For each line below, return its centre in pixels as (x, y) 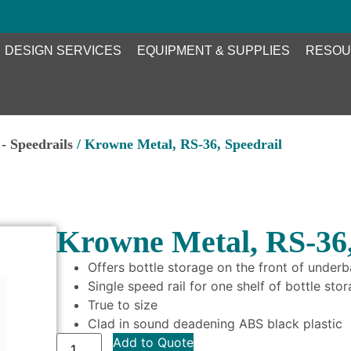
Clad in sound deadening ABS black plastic (215, 323)
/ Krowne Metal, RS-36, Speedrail (178, 145)
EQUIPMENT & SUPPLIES (213, 50)
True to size (123, 304)
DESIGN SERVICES (63, 50)
